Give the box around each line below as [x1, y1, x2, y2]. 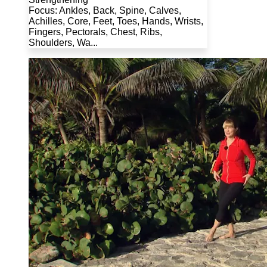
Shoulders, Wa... [29, 38, 98, 48]
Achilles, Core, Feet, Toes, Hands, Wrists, [29, 16, 203, 27]
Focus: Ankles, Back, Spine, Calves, [29, 5, 181, 16]
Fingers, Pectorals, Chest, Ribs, [29, 27, 162, 38]
